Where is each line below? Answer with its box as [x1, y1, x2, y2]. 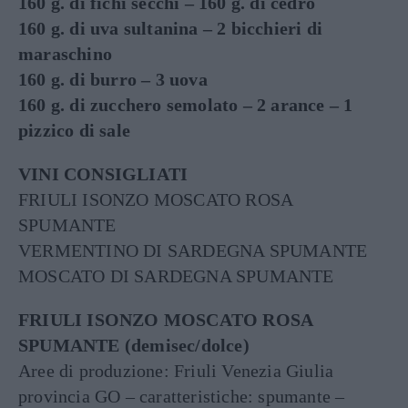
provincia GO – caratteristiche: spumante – [18, 386, 345, 406]
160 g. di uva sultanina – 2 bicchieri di [18, 18, 323, 38]
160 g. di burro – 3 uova [18, 69, 208, 89]
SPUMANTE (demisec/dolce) [18, 335, 250, 355]
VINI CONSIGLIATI [18, 164, 189, 184]
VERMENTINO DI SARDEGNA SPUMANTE [18, 240, 368, 260]
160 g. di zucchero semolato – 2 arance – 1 [18, 95, 353, 115]
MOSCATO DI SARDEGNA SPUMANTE [18, 266, 334, 286]
